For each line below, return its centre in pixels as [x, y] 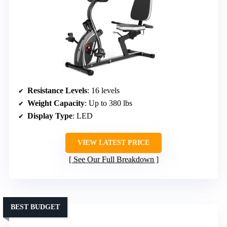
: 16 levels [103, 90]
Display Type [50, 116]
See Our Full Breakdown [113, 159]
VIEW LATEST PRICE [113, 142]
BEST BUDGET [35, 207]
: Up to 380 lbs [108, 103]
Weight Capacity [56, 103]
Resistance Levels [57, 90]
